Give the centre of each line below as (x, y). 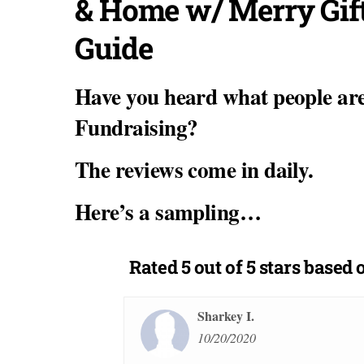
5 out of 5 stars (240, 267)
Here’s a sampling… (168, 211)
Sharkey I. (173, 316)
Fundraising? (136, 128)
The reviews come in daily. (198, 169)
